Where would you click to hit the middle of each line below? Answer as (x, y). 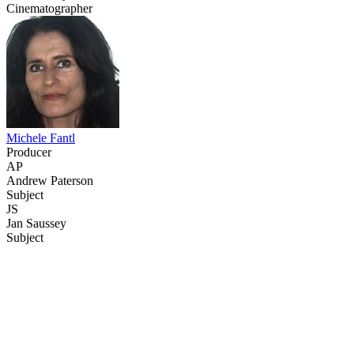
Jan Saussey (36, 223)
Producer (29, 152)
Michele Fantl (41, 137)
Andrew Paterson (50, 180)
